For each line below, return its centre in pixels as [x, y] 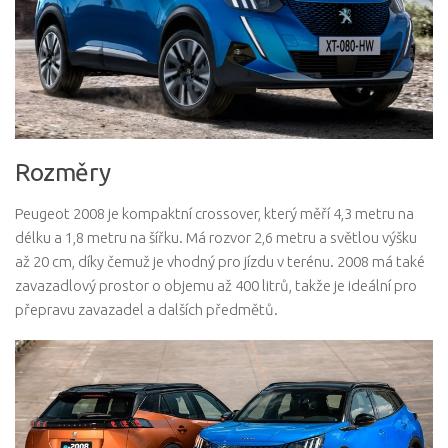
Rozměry [63, 172]
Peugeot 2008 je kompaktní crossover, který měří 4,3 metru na [214, 214]
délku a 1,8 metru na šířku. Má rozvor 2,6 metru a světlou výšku [216, 238]
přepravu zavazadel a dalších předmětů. [146, 310]
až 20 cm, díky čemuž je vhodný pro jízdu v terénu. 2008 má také [220, 262]
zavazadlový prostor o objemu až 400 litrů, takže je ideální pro [216, 286]
